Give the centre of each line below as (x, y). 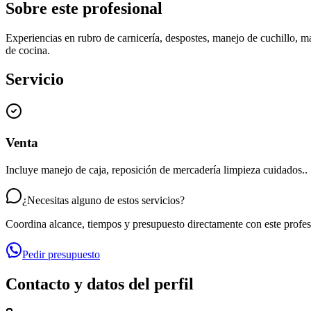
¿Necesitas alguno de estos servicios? (103, 200)
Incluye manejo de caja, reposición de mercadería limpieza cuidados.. (157, 169)
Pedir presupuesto (61, 254)
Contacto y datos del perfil (100, 284)
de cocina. (28, 50)
